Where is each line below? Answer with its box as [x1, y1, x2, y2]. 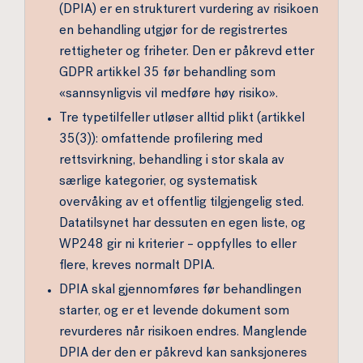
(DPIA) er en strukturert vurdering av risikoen [59, 4, 318, 17]
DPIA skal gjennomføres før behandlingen [59, 284, 301, 297]
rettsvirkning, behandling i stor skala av [59, 155, 284, 168]
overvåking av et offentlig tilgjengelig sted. [59, 197, 304, 210]
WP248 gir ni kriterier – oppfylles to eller [59, 239, 297, 252]
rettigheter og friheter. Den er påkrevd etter [59, 46, 314, 59]
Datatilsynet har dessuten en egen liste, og [59, 218, 305, 231]
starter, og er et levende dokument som [59, 305, 289, 318]
